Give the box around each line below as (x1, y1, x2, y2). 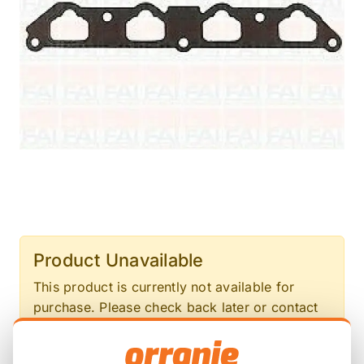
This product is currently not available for (33, 279, 295, 295)
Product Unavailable (33, 249, 204, 271)
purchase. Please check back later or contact (33, 299, 318, 315)
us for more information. (33, 319, 188, 336)
